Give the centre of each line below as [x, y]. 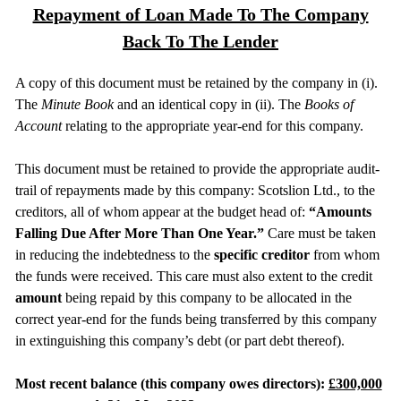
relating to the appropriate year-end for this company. [212, 125]
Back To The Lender [200, 41]
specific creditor [260, 254]
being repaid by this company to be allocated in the [206, 297]
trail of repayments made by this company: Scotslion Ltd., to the [195, 190]
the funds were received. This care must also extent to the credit [193, 276]
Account [38, 125]
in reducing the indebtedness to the [112, 254]
